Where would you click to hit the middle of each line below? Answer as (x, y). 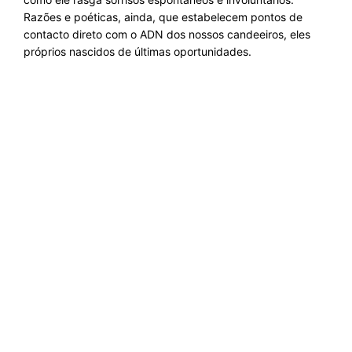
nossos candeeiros (236, 34)
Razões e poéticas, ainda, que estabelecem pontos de (163, 17)
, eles (297, 34)
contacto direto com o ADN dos (106, 34)
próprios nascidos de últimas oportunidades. (137, 51)
